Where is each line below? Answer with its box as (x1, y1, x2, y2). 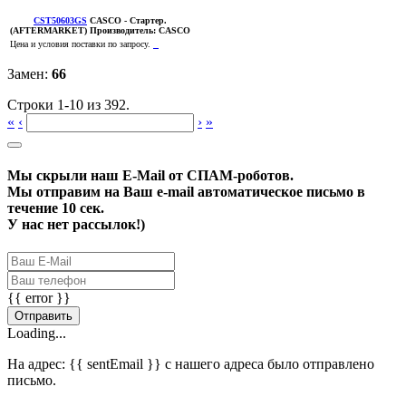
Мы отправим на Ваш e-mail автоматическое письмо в (7, 184, 365, 200)
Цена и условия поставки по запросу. (10, 38, 153, 49)
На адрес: (7, 356, 69, 372)
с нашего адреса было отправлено (161, 356, 374, 372)
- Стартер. (124, 14, 167, 25)
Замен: (7, 65, 52, 82)
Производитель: (87, 24, 159, 35)
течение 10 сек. (7, 200, 104, 217)
